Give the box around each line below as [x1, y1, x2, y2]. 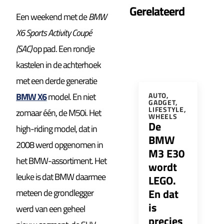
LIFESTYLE [148, 103, 184, 114]
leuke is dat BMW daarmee [16, 169, 106, 183]
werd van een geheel [16, 201, 85, 215]
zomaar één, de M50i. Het [16, 105, 101, 119]
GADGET [148, 96, 175, 107]
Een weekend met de [16, 9, 89, 23]
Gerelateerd [129, 1, 185, 20]
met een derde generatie [16, 73, 97, 87]
